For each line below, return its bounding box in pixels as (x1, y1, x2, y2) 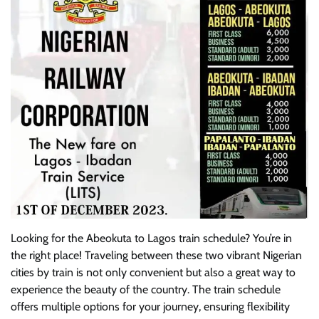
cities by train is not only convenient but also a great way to (11, 265, 296, 279)
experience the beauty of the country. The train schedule (11, 282, 281, 296)
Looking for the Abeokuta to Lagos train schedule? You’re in (11, 231, 292, 245)
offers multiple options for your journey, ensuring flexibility (11, 299, 290, 313)
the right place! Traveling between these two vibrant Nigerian (11, 248, 302, 262)
